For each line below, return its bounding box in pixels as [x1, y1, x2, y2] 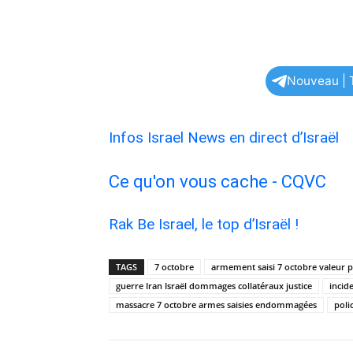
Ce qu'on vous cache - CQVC [109, 172, 330, 191]
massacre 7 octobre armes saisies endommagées [116, 299, 317, 310]
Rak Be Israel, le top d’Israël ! [109, 215, 299, 233]
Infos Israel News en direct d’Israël [109, 128, 343, 147]
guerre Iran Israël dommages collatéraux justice [116, 280, 312, 292]
